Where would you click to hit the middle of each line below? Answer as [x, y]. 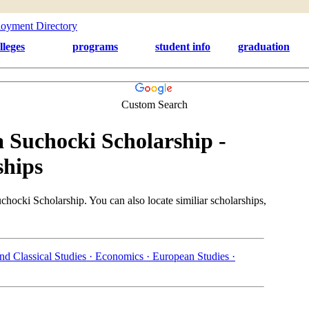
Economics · [124, 256]
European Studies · [194, 256]
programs [95, 47]
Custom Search [154, 104]
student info [183, 47]
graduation [264, 47]
